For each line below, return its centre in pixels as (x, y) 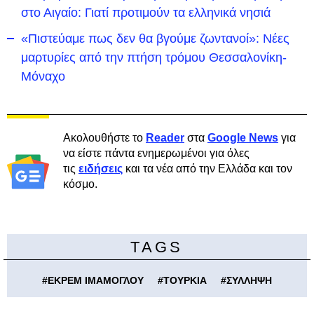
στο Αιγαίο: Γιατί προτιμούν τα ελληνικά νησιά (146, 12)
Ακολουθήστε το (104, 137)
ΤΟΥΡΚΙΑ (185, 280)
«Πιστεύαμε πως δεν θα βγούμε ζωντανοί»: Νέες (155, 38)
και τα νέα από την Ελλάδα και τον (207, 168)
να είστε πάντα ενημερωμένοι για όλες (156, 153)
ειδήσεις (101, 168)
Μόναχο (43, 76)
